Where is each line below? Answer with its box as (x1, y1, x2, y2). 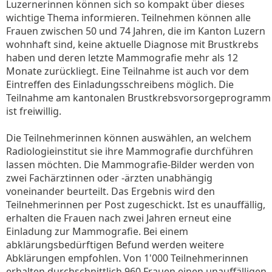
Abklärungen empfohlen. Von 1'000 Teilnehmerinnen (6, 251, 248, 265)
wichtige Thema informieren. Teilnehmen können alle (6, 11, 251, 24)
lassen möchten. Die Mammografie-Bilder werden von (6, 158, 254, 171)
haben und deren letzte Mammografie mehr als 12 (6, 51, 238, 64)
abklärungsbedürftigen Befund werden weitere (6, 238, 224, 251)
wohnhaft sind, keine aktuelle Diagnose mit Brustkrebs (6, 38, 259, 51)
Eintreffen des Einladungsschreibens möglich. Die (6, 78, 234, 91)
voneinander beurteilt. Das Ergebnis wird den (6, 185, 215, 198)
